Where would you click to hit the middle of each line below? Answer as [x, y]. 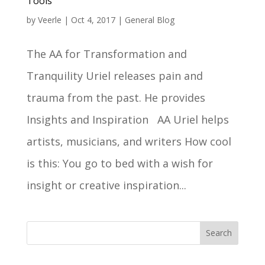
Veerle [49, 20]
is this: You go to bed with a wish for [119, 163]
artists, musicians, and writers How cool [129, 141]
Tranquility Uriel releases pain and [114, 75]
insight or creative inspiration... [106, 185]
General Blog [149, 20]
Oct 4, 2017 [93, 20]
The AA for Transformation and [106, 54]
